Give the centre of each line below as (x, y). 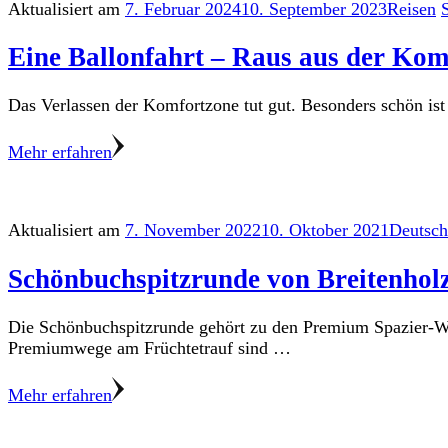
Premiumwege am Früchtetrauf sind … (149, 348)
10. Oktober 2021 (325, 230)
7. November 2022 (193, 230)
